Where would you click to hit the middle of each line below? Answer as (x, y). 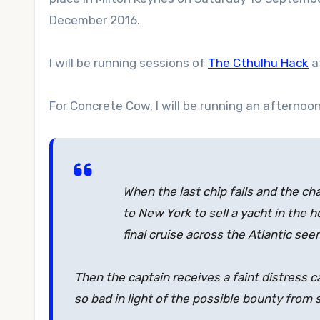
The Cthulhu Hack (258, 63)
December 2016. (95, 20)
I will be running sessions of (129, 63)
